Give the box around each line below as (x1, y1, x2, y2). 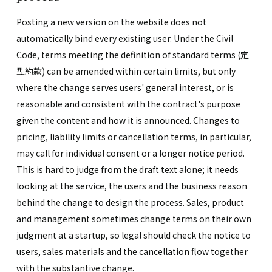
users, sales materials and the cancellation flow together (16, 245, 248, 257)
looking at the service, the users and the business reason (16, 179, 247, 192)
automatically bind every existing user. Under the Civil (16, 32, 233, 44)
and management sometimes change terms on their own (16, 212, 251, 225)
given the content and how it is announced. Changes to (16, 114, 240, 126)
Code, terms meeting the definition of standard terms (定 (16, 48, 249, 61)
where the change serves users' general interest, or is (16, 81, 234, 93)
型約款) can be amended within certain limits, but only (16, 64, 236, 77)
